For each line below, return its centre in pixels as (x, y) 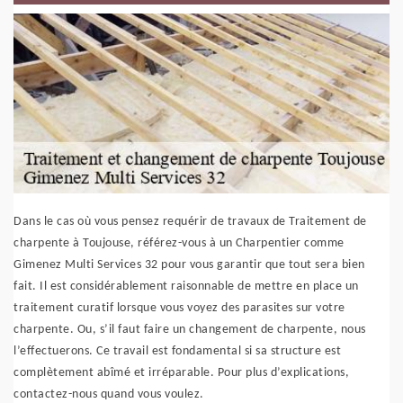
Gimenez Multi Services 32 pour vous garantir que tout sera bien (189, 265)
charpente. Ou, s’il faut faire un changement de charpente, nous (190, 330)
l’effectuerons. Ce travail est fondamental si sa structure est (177, 351)
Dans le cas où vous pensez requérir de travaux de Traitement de (190, 222)
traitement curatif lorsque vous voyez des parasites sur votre (179, 308)
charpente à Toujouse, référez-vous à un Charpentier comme (179, 243)
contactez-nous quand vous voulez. (109, 394)
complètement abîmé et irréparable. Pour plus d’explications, (181, 373)
